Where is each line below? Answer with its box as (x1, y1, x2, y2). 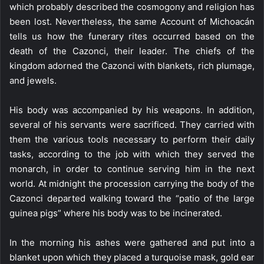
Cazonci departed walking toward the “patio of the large (9, 193, 255, 204)
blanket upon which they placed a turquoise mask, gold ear (9, 252, 255, 263)
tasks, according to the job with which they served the (9, 148, 255, 160)
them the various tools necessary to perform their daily (9, 134, 255, 145)
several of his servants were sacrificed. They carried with (9, 119, 255, 130)
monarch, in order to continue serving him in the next (9, 163, 255, 174)
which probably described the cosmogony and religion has (9, 1, 255, 12)
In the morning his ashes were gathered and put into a (9, 237, 255, 248)
